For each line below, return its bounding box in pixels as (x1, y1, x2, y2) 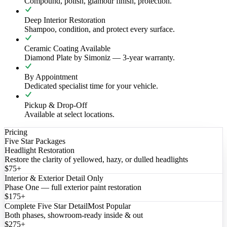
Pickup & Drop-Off (24, 100, 87, 109)
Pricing (5, 127, 27, 136)
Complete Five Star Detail (5, 201, 88, 210)
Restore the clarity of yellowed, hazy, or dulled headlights (5, 155, 188, 164)
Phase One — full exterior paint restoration (5, 182, 141, 192)
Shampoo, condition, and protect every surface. (24, 24, 175, 33)
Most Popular (88, 201, 131, 210)
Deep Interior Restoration (24, 15, 105, 24)
